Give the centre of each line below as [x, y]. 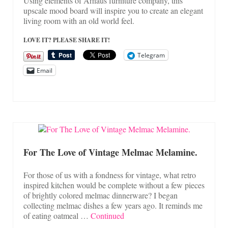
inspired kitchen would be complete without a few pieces [114, 185]
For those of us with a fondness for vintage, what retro [110, 175]
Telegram [151, 55]
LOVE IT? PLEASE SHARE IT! [67, 40]
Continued [107, 215]
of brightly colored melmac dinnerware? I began [101, 195]
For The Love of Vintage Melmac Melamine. [110, 152]
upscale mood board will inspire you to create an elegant [113, 11]
